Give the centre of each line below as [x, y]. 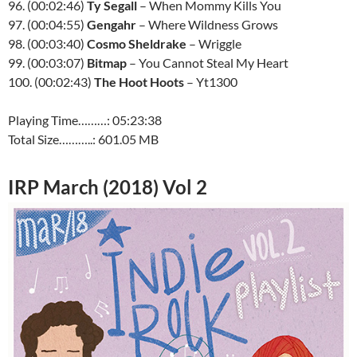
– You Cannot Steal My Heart [208, 63]
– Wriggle [214, 43]
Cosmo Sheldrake [137, 43]
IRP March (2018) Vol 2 [108, 187]
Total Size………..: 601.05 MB [83, 139]
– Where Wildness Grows [207, 24]
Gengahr [112, 24]
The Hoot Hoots [139, 82]
